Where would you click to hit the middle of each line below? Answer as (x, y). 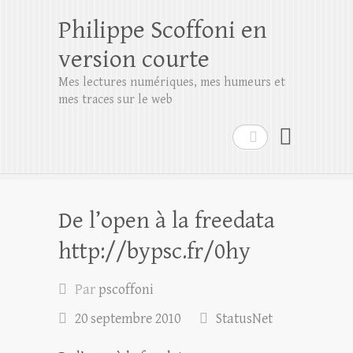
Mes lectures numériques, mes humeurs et (172, 82)
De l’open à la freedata (167, 221)
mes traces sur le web (115, 100)
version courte (134, 59)
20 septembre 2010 (128, 319)
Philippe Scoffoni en (163, 30)
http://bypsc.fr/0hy (154, 251)
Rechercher (266, 135)
